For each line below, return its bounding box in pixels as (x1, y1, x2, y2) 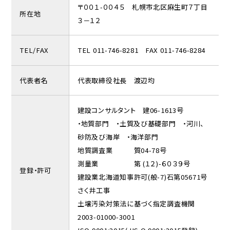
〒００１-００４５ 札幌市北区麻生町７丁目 (78, 2, 208, 12)
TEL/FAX (20, 45, 49, 55)
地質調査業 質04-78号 (78, 145, 167, 156)
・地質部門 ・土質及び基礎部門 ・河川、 (78, 119, 204, 129)
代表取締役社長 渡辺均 (78, 75, 155, 85)
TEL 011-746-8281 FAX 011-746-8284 (78, 45, 206, 55)
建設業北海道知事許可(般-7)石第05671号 (78, 172, 208, 182)
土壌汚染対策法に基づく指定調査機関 (78, 199, 195, 209)
